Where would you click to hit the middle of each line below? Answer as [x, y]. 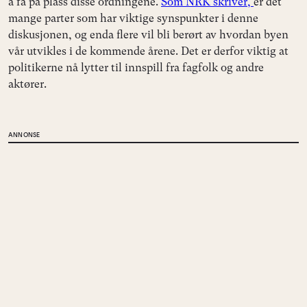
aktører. [27, 84]
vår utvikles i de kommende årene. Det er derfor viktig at [148, 51]
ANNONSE [24, 134]
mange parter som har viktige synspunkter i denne [133, 18]
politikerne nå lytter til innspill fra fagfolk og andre [136, 67]
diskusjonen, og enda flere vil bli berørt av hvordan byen [148, 34]
